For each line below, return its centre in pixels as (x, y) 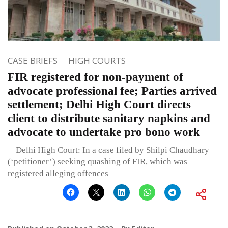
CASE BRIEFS (33, 60)
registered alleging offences (58, 173)
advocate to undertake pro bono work (104, 132)
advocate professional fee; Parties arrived (112, 91)
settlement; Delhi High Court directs (99, 104)
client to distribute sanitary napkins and (109, 118)
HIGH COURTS (97, 60)
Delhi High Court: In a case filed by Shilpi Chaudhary (108, 150)
